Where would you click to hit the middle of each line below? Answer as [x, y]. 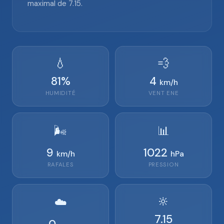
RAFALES [60, 165]
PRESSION [163, 165]
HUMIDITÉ [60, 93]
